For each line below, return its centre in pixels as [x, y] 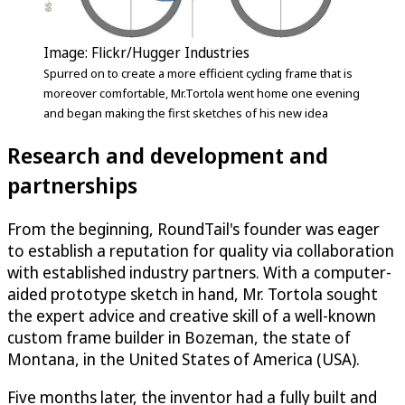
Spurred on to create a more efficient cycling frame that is [198, 73]
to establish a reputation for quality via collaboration [201, 250]
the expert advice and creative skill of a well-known [192, 315]
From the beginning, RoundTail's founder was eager [193, 228]
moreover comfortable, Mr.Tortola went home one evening [202, 93]
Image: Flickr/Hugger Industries [146, 52]
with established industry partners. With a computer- [199, 272]
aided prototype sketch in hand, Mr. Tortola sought [193, 293]
